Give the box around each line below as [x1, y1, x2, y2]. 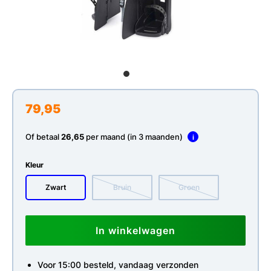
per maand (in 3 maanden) [84, 132, 184, 142]
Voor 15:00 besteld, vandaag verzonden [38, 260, 198, 270]
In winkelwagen [95, 224, 175, 237]
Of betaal [25, 132, 61, 142]
